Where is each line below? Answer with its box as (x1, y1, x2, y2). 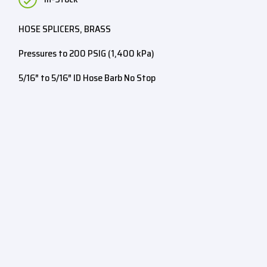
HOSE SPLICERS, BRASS (18, 21, 111, 36)
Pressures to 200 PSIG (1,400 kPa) (18, 46, 154, 61)
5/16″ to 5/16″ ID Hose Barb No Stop (18, 70, 156, 85)
